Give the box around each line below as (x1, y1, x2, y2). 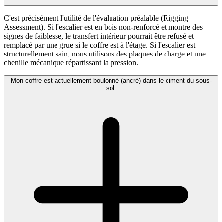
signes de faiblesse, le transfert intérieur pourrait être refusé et (4, 32, 194, 41)
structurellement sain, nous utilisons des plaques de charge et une (4, 50, 206, 58)
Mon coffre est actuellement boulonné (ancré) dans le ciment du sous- (10, 77, 212, 85)
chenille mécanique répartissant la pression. (4, 58, 138, 67)
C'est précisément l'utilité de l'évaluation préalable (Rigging (4, 14, 188, 23)
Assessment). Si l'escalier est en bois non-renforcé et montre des (4, 23, 203, 32)
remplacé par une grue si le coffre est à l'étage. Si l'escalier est (4, 41, 195, 50)
